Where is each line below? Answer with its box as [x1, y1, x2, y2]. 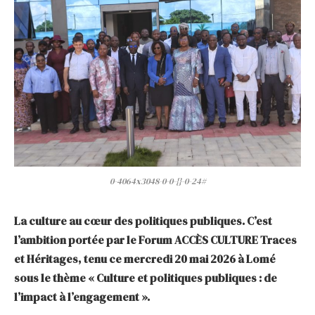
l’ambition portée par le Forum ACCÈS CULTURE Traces [14, 231, 297, 247]
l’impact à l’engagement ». [14, 288, 152, 304]
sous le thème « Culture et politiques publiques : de [14, 269, 277, 285]
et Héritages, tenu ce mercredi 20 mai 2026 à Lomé [14, 250, 276, 266]
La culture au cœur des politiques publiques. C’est [14, 212, 272, 229]
